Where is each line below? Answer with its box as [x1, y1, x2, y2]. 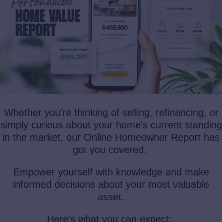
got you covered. [72, 144, 150, 156]
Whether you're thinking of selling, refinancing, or [3, 107, 219, 118]
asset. [98, 191, 124, 203]
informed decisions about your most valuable [13, 179, 209, 190]
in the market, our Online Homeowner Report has [2, 132, 220, 143]
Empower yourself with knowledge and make [13, 166, 209, 178]
